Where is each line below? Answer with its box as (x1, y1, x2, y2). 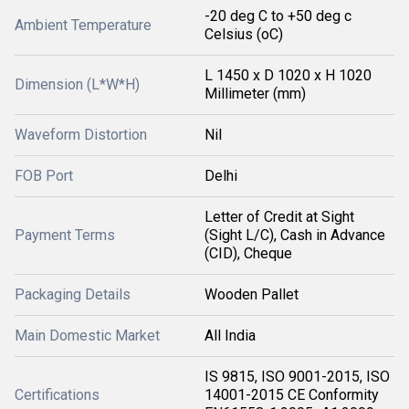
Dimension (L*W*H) (15, 76, 140, 93)
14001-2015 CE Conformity (204, 386, 379, 404)
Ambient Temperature (15, 16, 152, 34)
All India (204, 327, 256, 344)
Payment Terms (15, 226, 115, 244)
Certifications (15, 386, 100, 404)
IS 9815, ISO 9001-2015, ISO (204, 368, 390, 385)
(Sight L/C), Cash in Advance (204, 226, 385, 244)
